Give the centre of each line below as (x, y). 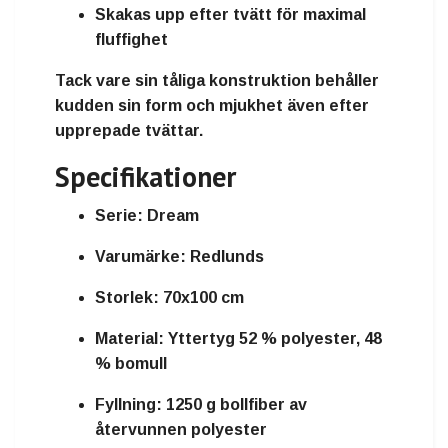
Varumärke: (140, 256)
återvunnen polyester (181, 429)
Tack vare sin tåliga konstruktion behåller (217, 80)
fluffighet (131, 39)
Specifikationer (145, 176)
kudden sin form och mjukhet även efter (212, 105)
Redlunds (225, 256)
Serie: (119, 215)
